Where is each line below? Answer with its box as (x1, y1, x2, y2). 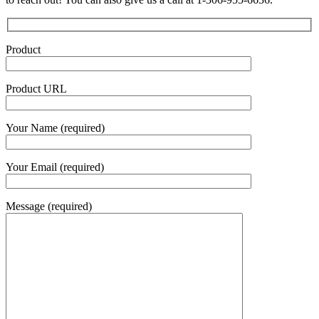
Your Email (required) (6, 160, 104, 173)
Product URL (6, 82, 67, 95)
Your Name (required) (6, 121, 105, 134)
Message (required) (6, 199, 92, 212)
